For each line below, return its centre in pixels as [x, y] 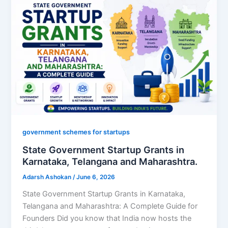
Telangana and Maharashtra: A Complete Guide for [110, 206]
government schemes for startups [76, 132]
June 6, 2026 [96, 177]
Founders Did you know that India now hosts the [107, 218]
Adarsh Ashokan [48, 177]
